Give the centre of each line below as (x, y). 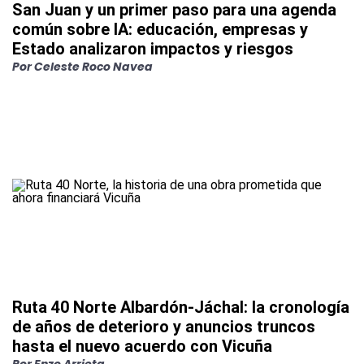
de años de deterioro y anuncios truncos (164, 327)
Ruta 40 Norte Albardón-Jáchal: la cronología (181, 308)
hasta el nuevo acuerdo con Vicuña (142, 347)
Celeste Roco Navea (93, 67)
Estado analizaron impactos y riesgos (153, 49)
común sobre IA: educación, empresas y (160, 30)
